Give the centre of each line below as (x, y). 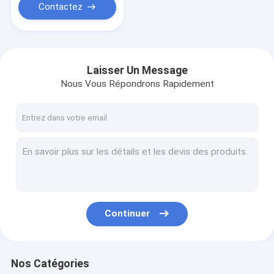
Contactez (60, 7)
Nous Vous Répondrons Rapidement (137, 84)
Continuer (128, 214)
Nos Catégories (50, 263)
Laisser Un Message (137, 70)
